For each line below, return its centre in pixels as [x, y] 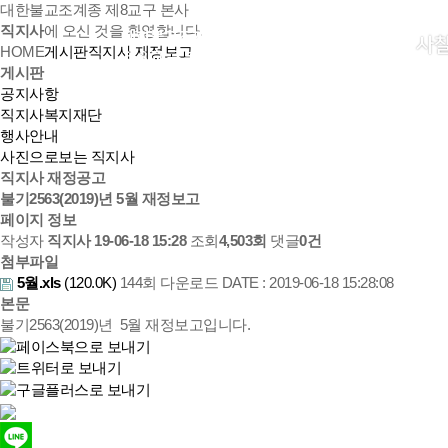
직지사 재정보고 [140, 52]
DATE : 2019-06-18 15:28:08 [307, 283]
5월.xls [38, 283]
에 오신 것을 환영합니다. [123, 31]
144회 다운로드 [168, 283]
